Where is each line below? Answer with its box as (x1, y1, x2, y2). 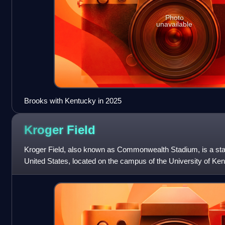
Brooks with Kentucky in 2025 (24, 96, 122, 105)
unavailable (156, 20, 193, 29)
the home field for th (24, 168, 88, 177)
